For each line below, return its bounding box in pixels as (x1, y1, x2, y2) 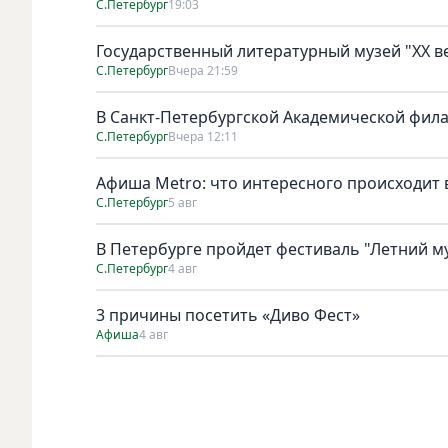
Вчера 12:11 (168, 127, 238, 145)
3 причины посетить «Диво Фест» (96, 303, 360, 326)
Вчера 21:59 (168, 61, 238, 79)
